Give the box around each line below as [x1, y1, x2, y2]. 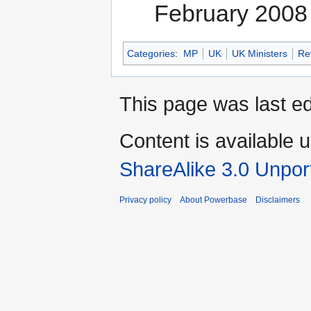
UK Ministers [231, 47, 287, 59]
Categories [127, 47, 175, 59]
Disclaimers [255, 194, 300, 205]
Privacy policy [119, 194, 171, 205]
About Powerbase [180, 194, 247, 205]
